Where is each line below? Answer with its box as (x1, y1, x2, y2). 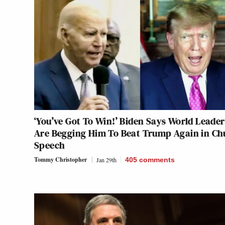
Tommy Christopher (34, 155, 87, 164)
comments (139, 156, 175, 164)
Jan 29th (96, 156, 117, 164)
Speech (34, 138, 65, 153)
